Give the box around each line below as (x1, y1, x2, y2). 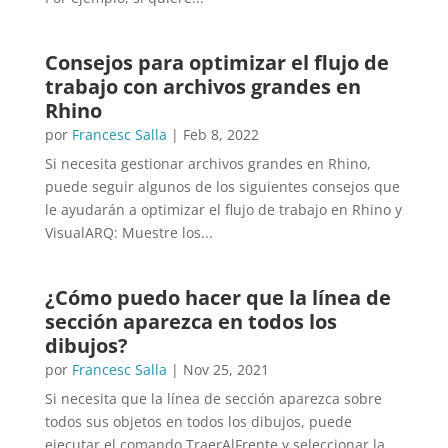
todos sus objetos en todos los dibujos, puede (44, 412, 352, 431)
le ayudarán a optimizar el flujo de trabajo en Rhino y (44, 200, 402, 219)
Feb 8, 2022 (182, 125, 259, 144)
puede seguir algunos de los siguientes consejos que (44, 177, 400, 196)
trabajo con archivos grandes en (44, 73, 361, 100)
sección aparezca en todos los (44, 308, 337, 335)
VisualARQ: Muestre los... (44, 223, 213, 242)
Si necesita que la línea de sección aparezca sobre (44, 389, 382, 408)
